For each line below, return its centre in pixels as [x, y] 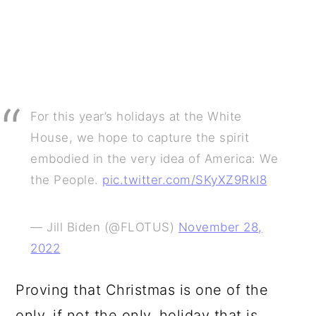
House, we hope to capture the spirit [140, 138]
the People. [67, 180]
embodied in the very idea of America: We [154, 159]
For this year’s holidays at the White [136, 116]
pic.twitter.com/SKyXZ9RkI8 [185, 180]
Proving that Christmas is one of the [142, 290]
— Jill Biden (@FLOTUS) [104, 227]
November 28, [220, 227]
